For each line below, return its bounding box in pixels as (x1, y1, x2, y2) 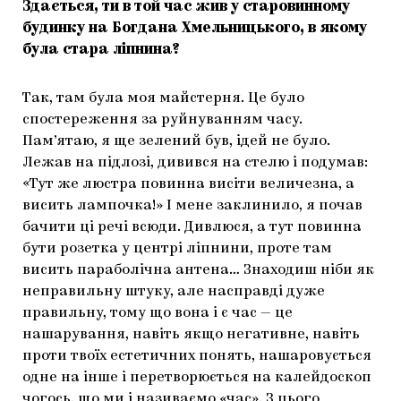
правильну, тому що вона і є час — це (22, 305, 293, 320)
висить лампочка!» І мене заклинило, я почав (22, 198, 363, 213)
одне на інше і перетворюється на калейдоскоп (22, 370, 371, 385)
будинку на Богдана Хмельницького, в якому (22, 21, 367, 36)
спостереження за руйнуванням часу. (22, 112, 303, 127)
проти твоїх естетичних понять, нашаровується (22, 348, 371, 363)
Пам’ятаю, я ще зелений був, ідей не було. (22, 133, 330, 149)
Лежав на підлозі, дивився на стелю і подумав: (22, 155, 368, 170)
